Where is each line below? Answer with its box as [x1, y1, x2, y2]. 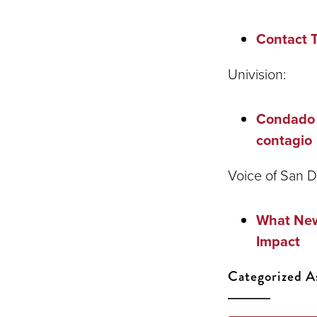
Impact [256, 231, 300, 252]
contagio [256, 129, 312, 151]
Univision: [228, 64, 286, 83]
